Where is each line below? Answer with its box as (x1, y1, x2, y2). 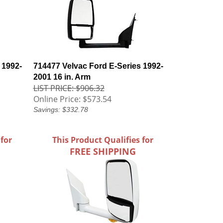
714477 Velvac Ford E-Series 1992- (33, 62, 163, 70)
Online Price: (33, 94, 81, 105)
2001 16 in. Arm (33, 73, 91, 81)
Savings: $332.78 (33, 106, 88, 113)
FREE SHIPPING (69, 145, 136, 157)
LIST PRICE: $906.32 (33, 83, 105, 94)
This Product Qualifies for (52, 134, 153, 145)
